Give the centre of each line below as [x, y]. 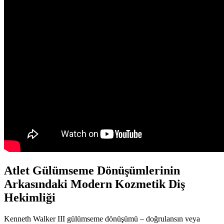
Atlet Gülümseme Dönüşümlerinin [92, 170]
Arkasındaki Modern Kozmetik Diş [94, 184]
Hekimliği [30, 197]
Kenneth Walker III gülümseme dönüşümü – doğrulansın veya [102, 218]
